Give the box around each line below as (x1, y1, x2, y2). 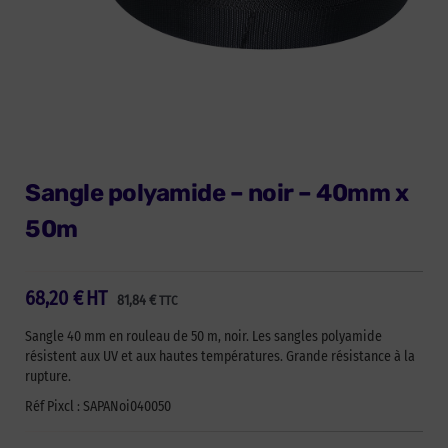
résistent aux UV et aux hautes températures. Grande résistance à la (25, 348, 415, 366)
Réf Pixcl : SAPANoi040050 (25, 398, 171, 416)
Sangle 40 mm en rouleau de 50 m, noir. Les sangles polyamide (25, 328, 382, 346)
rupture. (25, 368, 71, 386)
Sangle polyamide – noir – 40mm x (25, 179, 408, 208)
